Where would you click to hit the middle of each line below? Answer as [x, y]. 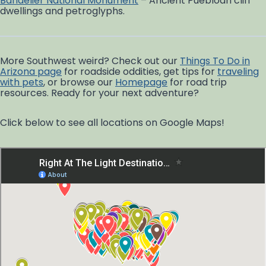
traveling [238, 71]
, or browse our [79, 82]
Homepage [141, 82]
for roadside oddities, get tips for [140, 71]
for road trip [197, 82]
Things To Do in [215, 61]
